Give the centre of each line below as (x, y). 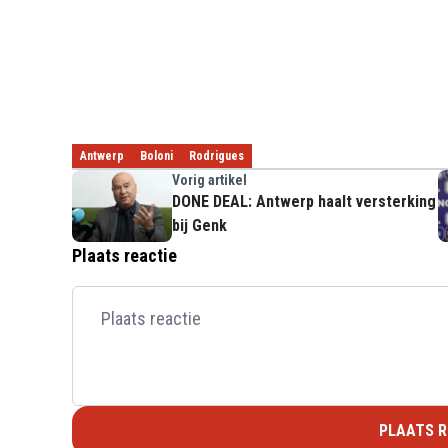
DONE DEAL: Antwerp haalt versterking (304, 201)
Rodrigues (216, 155)
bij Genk (199, 225)
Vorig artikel (209, 179)
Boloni (156, 155)
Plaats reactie (124, 255)
